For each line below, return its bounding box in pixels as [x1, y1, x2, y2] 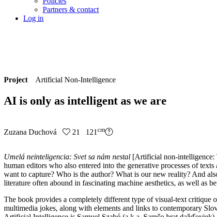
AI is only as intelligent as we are [4, 94, 167, 108]
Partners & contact [43, 5, 99, 14]
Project [4, 76, 35, 84]
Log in [23, 14, 44, 22]
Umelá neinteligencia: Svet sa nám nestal [4, 152, 132, 161]
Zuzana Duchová [4, 128, 62, 137]
